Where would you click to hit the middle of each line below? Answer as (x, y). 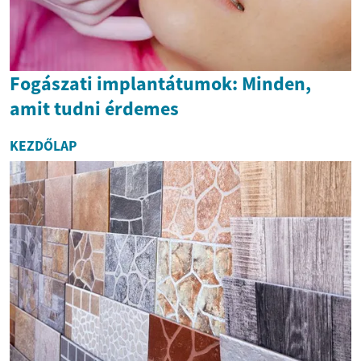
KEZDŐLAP (43, 146)
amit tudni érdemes (94, 109)
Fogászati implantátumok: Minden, (160, 84)
